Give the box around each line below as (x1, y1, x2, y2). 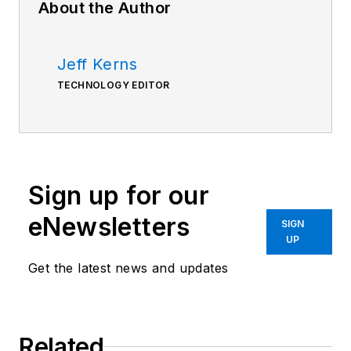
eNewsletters (28, 212, 190, 243)
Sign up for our (28, 180, 209, 212)
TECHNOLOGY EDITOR (57, 79, 170, 92)
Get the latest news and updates (28, 260, 229, 277)
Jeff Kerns (57, 55, 137, 74)
